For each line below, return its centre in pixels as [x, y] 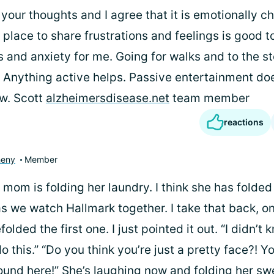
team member [209, 98]
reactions [244, 122]
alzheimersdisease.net [108, 98]
